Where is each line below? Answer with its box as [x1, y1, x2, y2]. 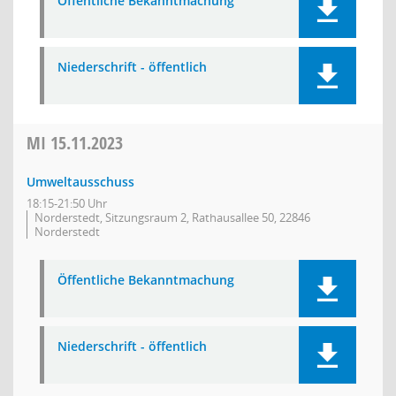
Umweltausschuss [27, 173, 134, 190]
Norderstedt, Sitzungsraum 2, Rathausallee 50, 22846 [34, 209, 310, 225]
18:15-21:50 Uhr [27, 195, 107, 211]
